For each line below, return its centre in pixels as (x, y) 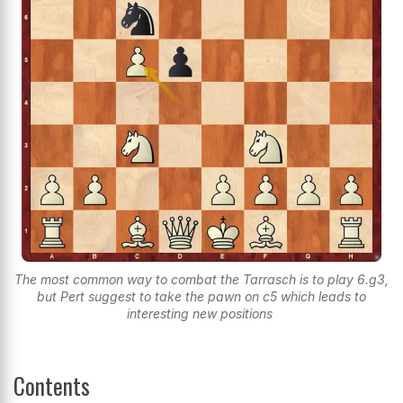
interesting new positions (201, 313)
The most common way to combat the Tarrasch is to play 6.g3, (201, 279)
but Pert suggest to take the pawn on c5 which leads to (201, 296)
